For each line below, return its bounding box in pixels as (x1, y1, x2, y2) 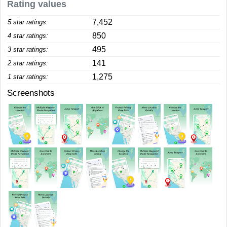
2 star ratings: (8, 59, 48, 67)
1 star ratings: (8, 73, 48, 81)
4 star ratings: (8, 32, 48, 40)
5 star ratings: (8, 18, 48, 26)
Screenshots (7, 88, 55, 98)
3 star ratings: (8, 46, 48, 53)
